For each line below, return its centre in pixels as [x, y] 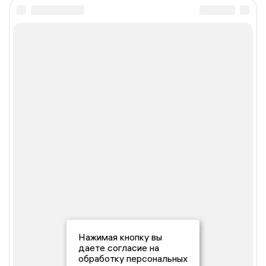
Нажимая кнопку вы [120, 237]
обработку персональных [133, 258]
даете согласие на [119, 248]
